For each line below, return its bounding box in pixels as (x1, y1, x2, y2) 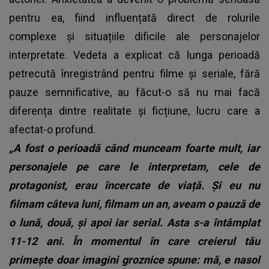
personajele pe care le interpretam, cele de (9, 160, 260, 173)
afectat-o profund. (9, 122, 95, 136)
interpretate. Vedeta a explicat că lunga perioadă (9, 48, 260, 61)
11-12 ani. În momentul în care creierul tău (9, 234, 260, 247)
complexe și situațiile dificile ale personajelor (9, 29, 260, 43)
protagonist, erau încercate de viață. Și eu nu (9, 178, 260, 192)
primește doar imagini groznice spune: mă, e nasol (9, 253, 260, 266)
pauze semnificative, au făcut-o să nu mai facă (9, 85, 260, 98)
